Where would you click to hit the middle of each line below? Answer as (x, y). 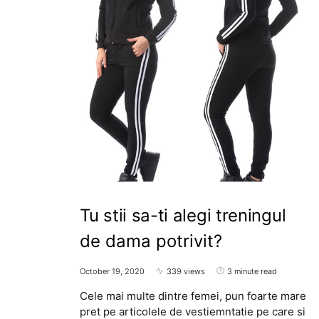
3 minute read (252, 271)
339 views (186, 271)
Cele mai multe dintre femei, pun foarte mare (193, 296)
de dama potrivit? (151, 241)
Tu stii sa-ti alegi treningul (183, 215)
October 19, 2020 (112, 271)
